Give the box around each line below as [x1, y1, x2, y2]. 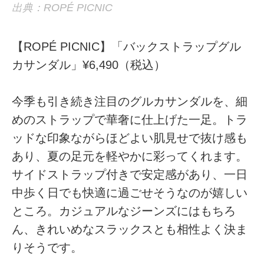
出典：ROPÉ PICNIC [12, 2, 113, 14]
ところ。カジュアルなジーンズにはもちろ [12, 204, 236, 217]
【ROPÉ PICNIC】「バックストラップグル [12, 39, 242, 53]
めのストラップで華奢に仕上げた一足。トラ [12, 113, 248, 126]
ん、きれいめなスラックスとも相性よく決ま [12, 222, 248, 236]
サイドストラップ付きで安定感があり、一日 [12, 167, 248, 181]
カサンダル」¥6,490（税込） [12, 58, 166, 71]
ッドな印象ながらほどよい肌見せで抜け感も [12, 131, 248, 144]
